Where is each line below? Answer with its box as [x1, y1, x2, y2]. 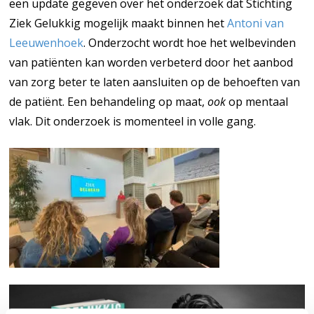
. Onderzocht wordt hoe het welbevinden [83, 34, 296, 50]
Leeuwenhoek [9, 34, 84, 50]
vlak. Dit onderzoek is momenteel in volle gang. [9, 113, 257, 129]
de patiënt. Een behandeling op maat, [9, 93, 208, 109]
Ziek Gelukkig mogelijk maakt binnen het [9, 15, 228, 31]
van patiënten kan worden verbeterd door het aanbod [9, 54, 294, 70]
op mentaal [226, 93, 289, 109]
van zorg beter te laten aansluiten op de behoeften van [9, 74, 301, 90]
